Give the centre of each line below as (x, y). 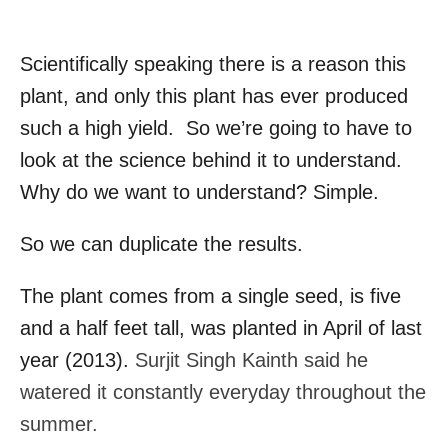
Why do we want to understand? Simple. (199, 192)
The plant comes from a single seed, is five (210, 296)
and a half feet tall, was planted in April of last (221, 328)
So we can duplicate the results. (161, 244)
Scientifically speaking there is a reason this (213, 64)
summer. (59, 424)
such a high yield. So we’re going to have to (216, 128)
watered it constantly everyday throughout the (223, 392)
